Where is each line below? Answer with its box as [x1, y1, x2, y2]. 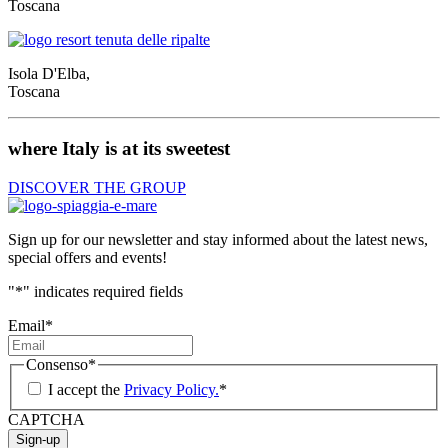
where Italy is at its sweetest [8, 138, 230, 160]
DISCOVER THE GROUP [8, 178, 186, 196]
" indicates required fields [23, 282, 183, 300]
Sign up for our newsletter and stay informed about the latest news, [8, 230, 428, 248]
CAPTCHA [8, 411, 85, 429]
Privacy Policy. [124, 381, 219, 399]
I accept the [48, 381, 124, 399]
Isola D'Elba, [8, 65, 90, 83]
